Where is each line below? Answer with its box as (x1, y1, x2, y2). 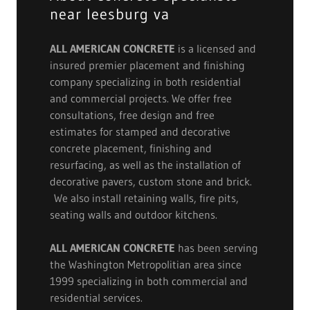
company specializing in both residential (50, 75, 241, 89)
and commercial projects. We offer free (50, 91, 232, 105)
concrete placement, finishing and (50, 141, 212, 155)
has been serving (175, 241, 258, 255)
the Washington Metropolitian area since (50, 257, 241, 271)
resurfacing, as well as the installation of (50, 158, 241, 172)
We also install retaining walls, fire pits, (50, 191, 239, 205)
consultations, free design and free (50, 108, 215, 122)
